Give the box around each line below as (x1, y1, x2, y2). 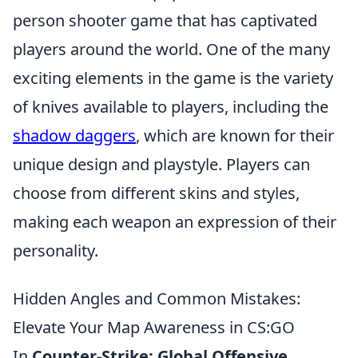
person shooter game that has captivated (13, 10, 317, 31)
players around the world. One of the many (13, 38, 330, 60)
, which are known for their (136, 125, 334, 146)
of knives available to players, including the (13, 96, 328, 117)
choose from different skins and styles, (13, 182, 300, 204)
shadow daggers (13, 125, 136, 146)
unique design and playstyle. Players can (13, 153, 310, 175)
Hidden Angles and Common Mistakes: (13, 288, 300, 309)
